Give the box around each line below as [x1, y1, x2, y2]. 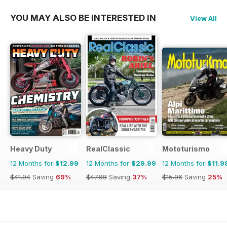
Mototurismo [162, 144, 210, 154]
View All [190, 14, 217, 23]
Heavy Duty [10, 144, 52, 154]
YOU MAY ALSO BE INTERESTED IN [10, 13, 156, 23]
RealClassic [86, 144, 130, 154]
